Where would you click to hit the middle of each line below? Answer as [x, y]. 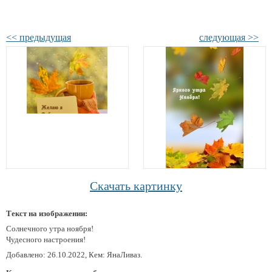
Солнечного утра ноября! [50, 229]
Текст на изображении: [47, 213]
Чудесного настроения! [46, 240]
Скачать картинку [136, 186]
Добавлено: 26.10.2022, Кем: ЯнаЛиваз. [74, 255]
